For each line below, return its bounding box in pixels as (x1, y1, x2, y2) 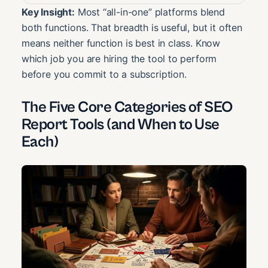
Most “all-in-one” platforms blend (74, 5, 225, 18)
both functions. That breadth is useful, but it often (22, 21, 242, 33)
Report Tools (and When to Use (22, 115, 220, 133)
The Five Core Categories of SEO (22, 98, 233, 116)
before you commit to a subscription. (22, 68, 187, 80)
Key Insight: (22, 5, 75, 18)
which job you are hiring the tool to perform (22, 52, 217, 65)
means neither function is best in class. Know (22, 36, 221, 49)
